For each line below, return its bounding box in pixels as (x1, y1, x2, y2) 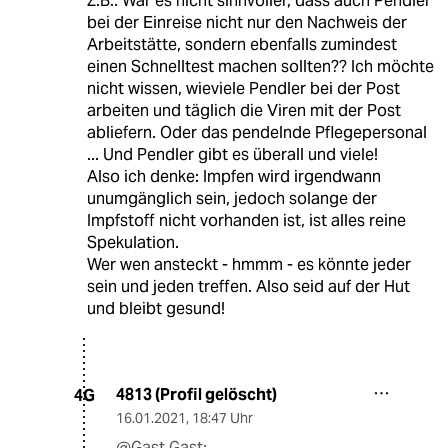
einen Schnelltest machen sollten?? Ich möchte (86, 56, 434, 78)
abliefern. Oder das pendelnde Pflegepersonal (86, 122, 427, 144)
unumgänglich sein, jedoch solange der (86, 188, 377, 210)
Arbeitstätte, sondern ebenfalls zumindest (86, 34, 397, 56)
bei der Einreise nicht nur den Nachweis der (86, 12, 407, 34)
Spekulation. (86, 232, 179, 254)
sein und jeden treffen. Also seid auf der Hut (86, 276, 410, 298)
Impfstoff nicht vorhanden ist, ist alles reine (86, 210, 406, 232)
